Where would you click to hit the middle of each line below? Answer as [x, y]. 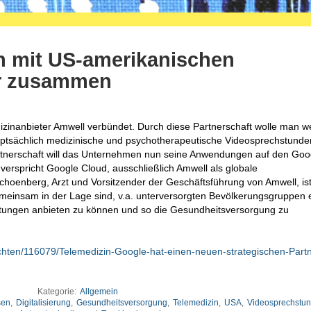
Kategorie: [58, 291]
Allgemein [99, 291]
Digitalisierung [43, 302]
